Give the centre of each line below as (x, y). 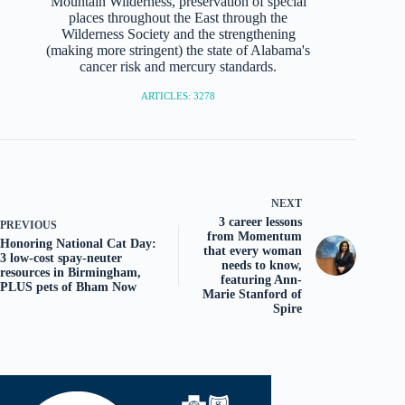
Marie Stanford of (253, 294)
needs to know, (262, 265)
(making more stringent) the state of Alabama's (179, 51)
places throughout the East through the (179, 18)
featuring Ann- (262, 279)
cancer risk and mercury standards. (179, 67)
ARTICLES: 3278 (179, 95)
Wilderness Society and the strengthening (178, 34)
